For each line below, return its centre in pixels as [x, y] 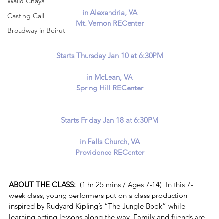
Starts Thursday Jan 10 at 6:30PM [109, 55]
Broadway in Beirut [36, 30]
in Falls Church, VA [109, 141]
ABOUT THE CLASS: [44, 184]
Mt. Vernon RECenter [109, 23]
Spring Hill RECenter [109, 88]
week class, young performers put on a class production [99, 195]
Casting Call [26, 16]
